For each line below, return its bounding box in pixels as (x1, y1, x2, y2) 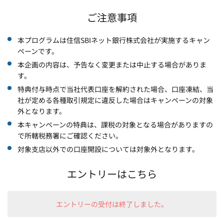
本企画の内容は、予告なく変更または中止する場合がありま (17, 59, 206, 69)
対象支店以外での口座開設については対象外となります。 (17, 143, 199, 154)
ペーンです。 (17, 45, 58, 56)
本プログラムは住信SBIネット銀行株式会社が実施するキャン (17, 34, 210, 45)
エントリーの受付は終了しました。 (56, 198, 168, 209)
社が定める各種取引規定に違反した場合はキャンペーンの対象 (17, 94, 213, 105)
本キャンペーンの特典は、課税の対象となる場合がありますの (17, 119, 213, 129)
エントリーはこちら (67, 166, 157, 181)
